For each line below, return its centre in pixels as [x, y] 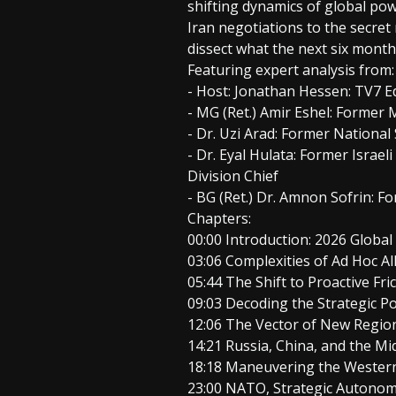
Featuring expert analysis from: [291, 69]
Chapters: [219, 218]
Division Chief [233, 175]
